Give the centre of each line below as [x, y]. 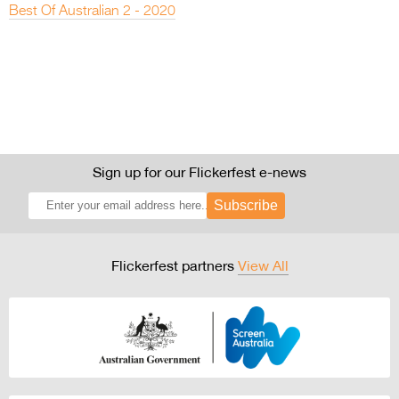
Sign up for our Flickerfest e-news [199, 171]
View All [263, 265]
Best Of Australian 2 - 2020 [92, 11]
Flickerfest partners [174, 265]
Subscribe [245, 205]
